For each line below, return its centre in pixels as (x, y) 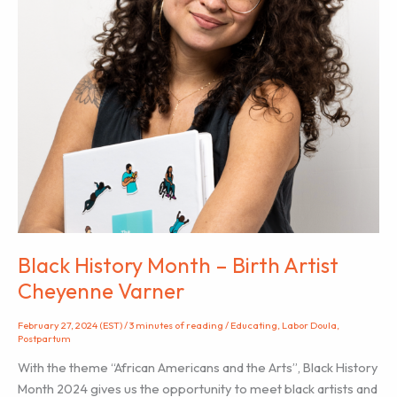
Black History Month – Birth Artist (178, 265)
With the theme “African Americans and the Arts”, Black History (198, 367)
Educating (254, 325)
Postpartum (44, 338)
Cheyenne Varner (101, 290)
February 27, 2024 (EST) (71, 325)
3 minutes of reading (176, 325)
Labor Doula (309, 325)
